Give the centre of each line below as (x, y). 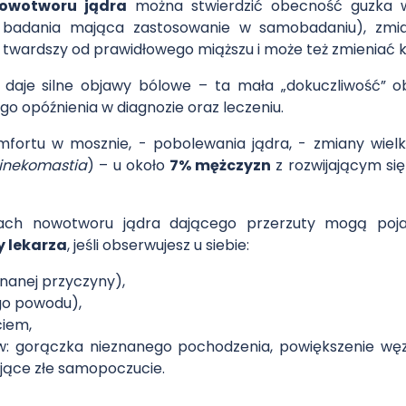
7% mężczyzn (221, 165)
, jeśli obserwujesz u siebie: (159, 245)
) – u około (128, 165)
